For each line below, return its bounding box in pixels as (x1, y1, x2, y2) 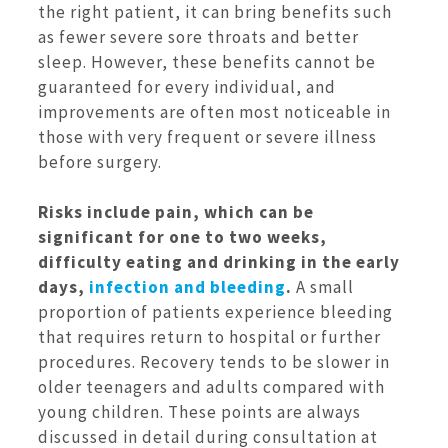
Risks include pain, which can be (38, 201, 314, 224)
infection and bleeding (89, 276, 286, 299)
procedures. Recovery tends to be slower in (38, 351, 390, 374)
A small (292, 276, 354, 299)
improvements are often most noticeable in (38, 100, 391, 123)
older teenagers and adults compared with (38, 376, 385, 399)
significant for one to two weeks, (38, 226, 327, 249)
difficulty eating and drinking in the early (38, 251, 400, 274)
